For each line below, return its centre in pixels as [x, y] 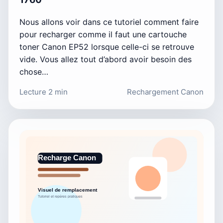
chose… [34, 72]
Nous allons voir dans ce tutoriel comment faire [109, 22]
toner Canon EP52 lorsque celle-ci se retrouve [107, 47]
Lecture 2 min [44, 92]
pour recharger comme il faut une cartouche [103, 35]
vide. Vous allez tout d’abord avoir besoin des [106, 59]
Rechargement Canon [165, 92]
